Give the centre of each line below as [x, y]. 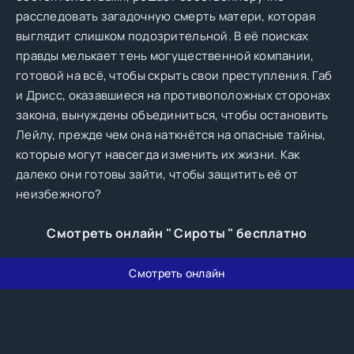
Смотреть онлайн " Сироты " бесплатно [177, 233]
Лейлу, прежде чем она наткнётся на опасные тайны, [171, 135]
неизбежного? [59, 194]
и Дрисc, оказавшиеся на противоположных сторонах [173, 95]
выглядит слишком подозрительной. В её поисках [162, 36]
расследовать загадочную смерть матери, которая [166, 16]
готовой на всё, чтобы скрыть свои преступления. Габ [174, 75]
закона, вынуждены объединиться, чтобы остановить [172, 115]
